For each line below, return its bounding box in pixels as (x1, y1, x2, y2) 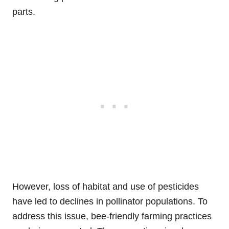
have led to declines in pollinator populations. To (12, 196, 208, 207)
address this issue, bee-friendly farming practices (12, 211, 212, 222)
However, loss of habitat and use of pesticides (12, 181, 199, 192)
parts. (12, 7, 35, 17)
